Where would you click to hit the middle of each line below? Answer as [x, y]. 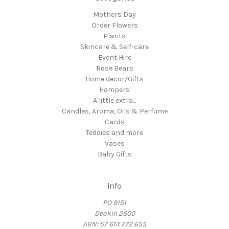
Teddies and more [114, 133]
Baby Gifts [114, 154]
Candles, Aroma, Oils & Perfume [114, 111]
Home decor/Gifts [114, 79]
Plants [114, 36]
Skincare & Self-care [114, 47]
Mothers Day [114, 15]
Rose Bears [114, 68]
